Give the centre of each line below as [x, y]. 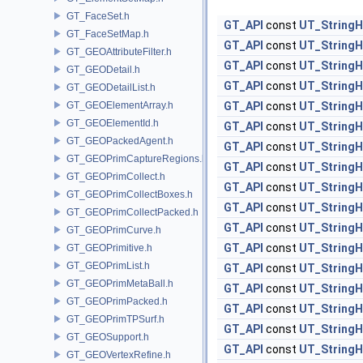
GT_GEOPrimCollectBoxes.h [130, 194]
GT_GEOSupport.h [108, 337]
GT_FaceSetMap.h [108, 34]
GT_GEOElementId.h [113, 123]
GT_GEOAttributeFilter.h [119, 51]
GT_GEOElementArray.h [120, 105]
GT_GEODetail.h [103, 69]
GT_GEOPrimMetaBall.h [120, 283]
